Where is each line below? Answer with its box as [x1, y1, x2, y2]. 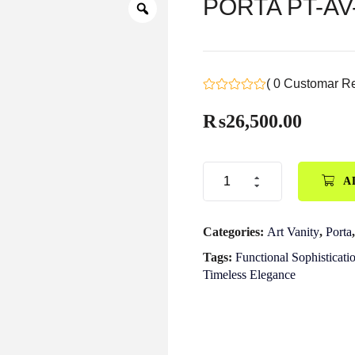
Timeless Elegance [203, 268, 296, 281]
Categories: [203, 225, 267, 239]
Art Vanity [267, 225, 319, 239]
